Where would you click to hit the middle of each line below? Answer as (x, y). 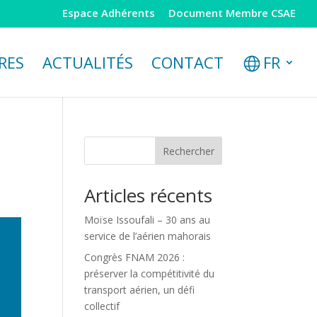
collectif (102, 306)
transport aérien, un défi (140, 290)
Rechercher (188, 151)
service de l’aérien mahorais (148, 236)
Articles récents (149, 195)
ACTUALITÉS (88, 62)
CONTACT (188, 62)
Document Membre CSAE (232, 13)
